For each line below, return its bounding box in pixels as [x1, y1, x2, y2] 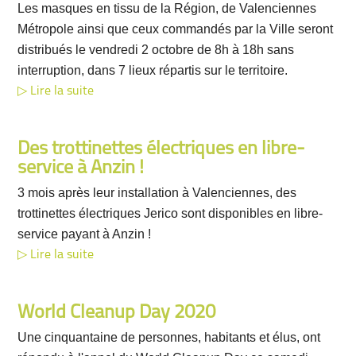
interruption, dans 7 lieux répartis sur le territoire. [17, 64, 288, 77]
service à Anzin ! [17, 159, 145, 178]
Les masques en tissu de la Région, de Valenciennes [17, 2, 317, 15]
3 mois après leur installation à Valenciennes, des [17, 186, 297, 199]
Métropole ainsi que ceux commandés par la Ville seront [17, 22, 334, 36]
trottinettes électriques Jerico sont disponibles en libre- [17, 207, 323, 220]
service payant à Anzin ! [17, 227, 152, 241]
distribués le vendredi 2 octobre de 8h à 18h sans [17, 43, 295, 56]
